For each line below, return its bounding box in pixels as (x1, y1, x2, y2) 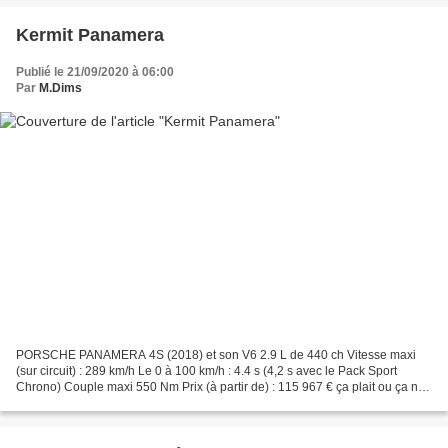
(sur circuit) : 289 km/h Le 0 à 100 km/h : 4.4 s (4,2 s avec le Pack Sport (16, 364, 397, 379)
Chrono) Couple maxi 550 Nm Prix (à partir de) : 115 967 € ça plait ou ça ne (16, 380, 425, 395)
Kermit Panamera (16, 24, 164, 45)
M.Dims (39, 80, 82, 95)
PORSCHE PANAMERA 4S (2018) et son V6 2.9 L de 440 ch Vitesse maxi (16, 348, 416, 363)
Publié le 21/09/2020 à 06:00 (16, 64, 174, 79)
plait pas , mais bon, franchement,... (16, 396, 207, 411)
